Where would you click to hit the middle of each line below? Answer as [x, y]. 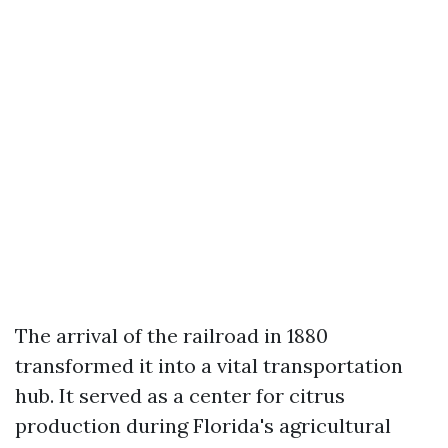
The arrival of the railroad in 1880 [171, 335]
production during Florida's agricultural [203, 425]
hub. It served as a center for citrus [180, 395]
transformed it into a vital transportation [209, 365]
